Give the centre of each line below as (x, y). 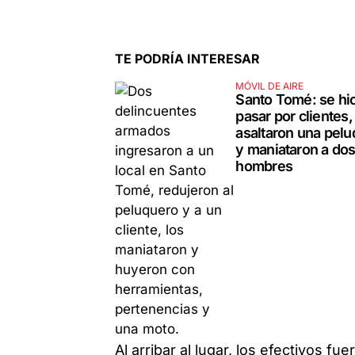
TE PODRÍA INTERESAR (188, 58)
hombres (264, 166)
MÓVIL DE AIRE (270, 86)
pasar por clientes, (294, 116)
